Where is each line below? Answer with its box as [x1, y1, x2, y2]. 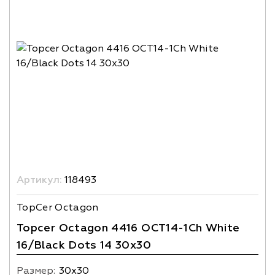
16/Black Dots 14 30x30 [17, 238, 151, 252]
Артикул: [17, 174, 62, 186]
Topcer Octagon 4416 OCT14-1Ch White [17, 221, 240, 235]
